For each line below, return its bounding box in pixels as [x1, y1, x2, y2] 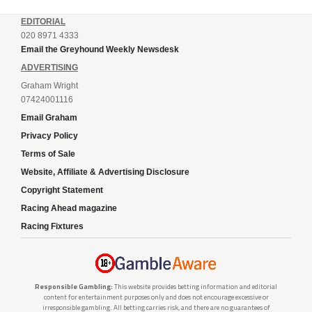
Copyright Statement [21, 185, 103, 195]
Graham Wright [21, 80, 78, 91]
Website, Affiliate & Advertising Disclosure [21, 166, 189, 177]
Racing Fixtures [21, 221, 84, 231]
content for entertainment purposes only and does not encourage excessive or [43, 291, 269, 302]
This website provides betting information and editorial [113, 281, 277, 292]
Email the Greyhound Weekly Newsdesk [21, 44, 179, 54]
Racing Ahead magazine [21, 203, 117, 213]
